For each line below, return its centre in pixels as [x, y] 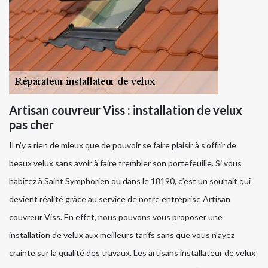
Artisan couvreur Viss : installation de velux [126, 110]
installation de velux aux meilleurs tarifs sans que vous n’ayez [122, 235]
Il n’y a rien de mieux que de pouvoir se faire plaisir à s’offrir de [123, 145]
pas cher [31, 125]
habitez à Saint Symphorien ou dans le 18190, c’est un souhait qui [130, 181]
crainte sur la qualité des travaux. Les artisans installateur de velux [132, 253]
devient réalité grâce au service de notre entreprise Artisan [120, 199]
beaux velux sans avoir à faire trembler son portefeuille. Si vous [125, 163]
